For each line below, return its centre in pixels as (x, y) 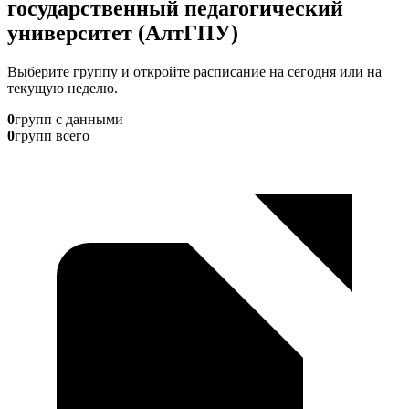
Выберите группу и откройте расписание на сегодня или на (194, 71)
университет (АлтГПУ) (123, 32)
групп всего (52, 135)
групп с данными (69, 119)
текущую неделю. (63, 88)
